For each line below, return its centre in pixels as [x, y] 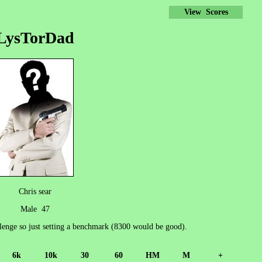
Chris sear [35, 191]
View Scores [206, 12]
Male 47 [35, 209]
